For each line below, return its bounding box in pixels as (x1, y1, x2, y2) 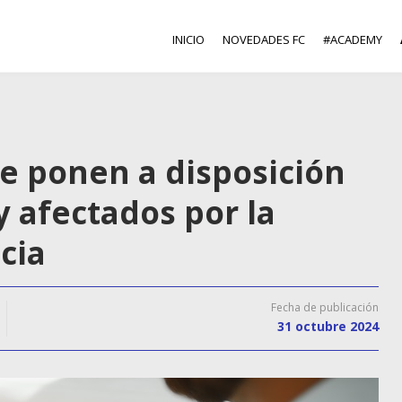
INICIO (172, 31, 205, 48)
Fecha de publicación (271, 300, 379, 315)
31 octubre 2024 (277, 318, 379, 335)
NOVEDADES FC (223, 31, 305, 48)
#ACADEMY (323, 31, 382, 48)
